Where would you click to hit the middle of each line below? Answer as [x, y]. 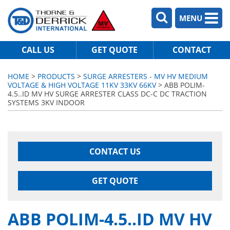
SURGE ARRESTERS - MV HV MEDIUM [146, 76]
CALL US [38, 50]
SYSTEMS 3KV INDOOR [46, 102]
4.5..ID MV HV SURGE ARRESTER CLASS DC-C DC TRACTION [107, 94]
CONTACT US [115, 151]
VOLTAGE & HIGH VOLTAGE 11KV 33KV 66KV [82, 85]
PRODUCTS [56, 76]
